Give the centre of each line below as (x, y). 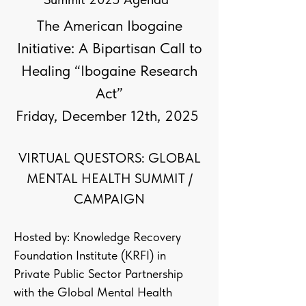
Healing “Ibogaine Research (109, 70)
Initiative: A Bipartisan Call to (109, 48)
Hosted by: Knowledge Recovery (97, 237)
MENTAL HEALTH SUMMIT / (109, 178)
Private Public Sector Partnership (98, 274)
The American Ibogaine (109, 25)
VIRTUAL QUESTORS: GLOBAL (109, 158)
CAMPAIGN (109, 199)
